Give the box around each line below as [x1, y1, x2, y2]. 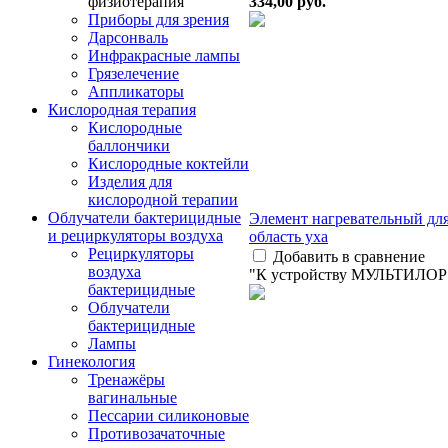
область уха [249, 227, 328, 245]
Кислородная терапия [48, 101, 196, 118]
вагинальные [88, 389, 177, 406]
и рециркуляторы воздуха [48, 227, 223, 244]
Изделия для [88, 173, 172, 190]
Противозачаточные [88, 425, 225, 442]
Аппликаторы [88, 83, 184, 100]
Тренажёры [88, 371, 165, 388]
